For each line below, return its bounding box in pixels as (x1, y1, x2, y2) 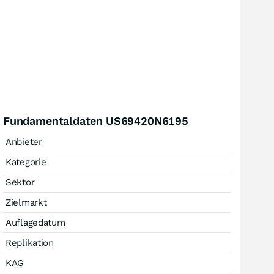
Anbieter (6, 136, 42, 147)
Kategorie (6, 157, 46, 168)
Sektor (6, 177, 35, 188)
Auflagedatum (6, 217, 65, 228)
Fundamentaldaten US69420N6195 (3, 114, 188, 127)
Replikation (6, 237, 54, 248)
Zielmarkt (6, 197, 47, 208)
